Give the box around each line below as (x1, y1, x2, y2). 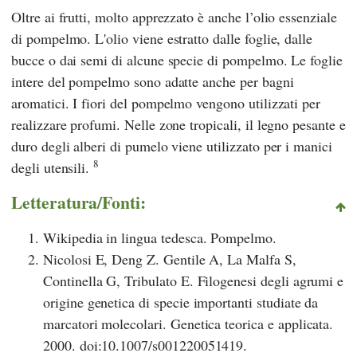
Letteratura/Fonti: (11, 189, 147, 214)
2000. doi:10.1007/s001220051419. (43, 335, 248, 355)
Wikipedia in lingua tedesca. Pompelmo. (43, 227, 277, 247)
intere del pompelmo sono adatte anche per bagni (11, 71, 294, 91)
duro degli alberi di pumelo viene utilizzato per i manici (11, 135, 332, 155)
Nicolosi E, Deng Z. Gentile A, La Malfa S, (43, 249, 296, 269)
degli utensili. (11, 157, 94, 177)
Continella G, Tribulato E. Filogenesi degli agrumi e (43, 270, 344, 290)
